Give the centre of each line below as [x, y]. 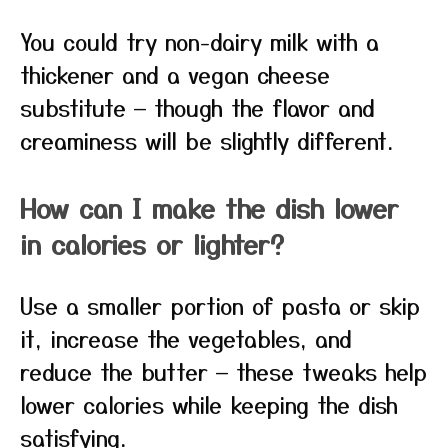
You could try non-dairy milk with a [199, 41]
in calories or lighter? [152, 243]
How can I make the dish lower [209, 207]
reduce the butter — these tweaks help [223, 371]
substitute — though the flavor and [197, 107]
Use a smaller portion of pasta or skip [220, 305]
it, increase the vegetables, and [186, 338]
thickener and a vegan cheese [175, 74]
